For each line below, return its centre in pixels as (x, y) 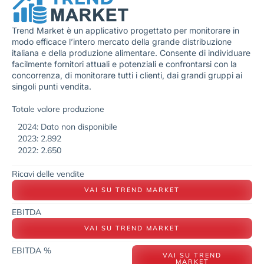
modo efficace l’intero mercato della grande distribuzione (122, 42)
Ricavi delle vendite (48, 174)
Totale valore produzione (58, 109)
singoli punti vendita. (53, 87)
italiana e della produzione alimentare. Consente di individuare (131, 53)
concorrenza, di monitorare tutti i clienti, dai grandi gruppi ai (127, 75)
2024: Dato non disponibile (67, 126)
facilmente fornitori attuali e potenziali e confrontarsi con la (124, 64)
